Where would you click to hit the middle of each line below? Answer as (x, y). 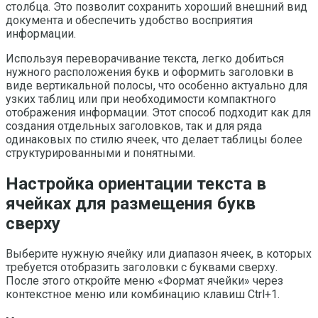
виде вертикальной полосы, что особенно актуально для (157, 85)
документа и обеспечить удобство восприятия (129, 20)
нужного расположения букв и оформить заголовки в (150, 72)
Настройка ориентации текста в (136, 183)
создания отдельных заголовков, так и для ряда (134, 126)
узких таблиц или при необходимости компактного (141, 99)
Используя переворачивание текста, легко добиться (145, 58)
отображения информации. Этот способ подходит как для (158, 112)
